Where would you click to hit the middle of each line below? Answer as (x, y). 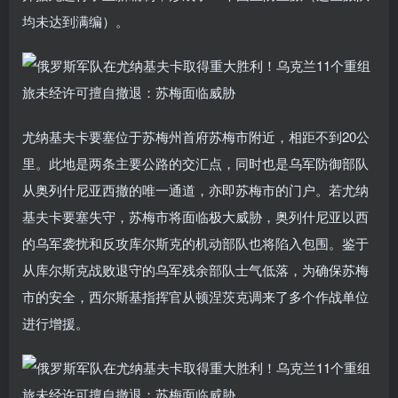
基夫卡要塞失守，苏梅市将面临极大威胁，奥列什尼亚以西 (195, 216)
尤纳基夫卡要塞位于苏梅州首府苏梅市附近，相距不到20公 (196, 136)
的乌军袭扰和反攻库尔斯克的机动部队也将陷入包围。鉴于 (195, 243)
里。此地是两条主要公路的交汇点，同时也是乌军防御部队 (195, 163)
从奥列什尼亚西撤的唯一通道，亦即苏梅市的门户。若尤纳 (195, 189)
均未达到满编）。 (76, 20)
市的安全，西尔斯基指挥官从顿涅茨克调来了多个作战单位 (195, 296)
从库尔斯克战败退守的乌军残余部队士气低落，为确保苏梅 (195, 269)
